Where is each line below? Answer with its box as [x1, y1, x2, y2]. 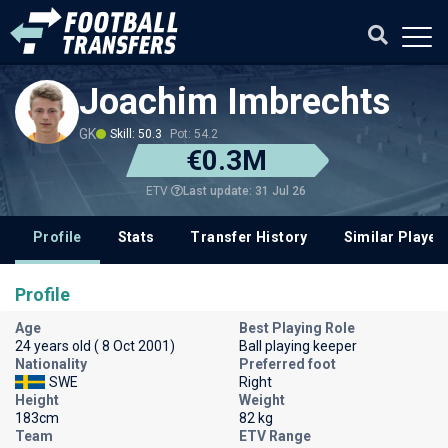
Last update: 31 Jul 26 [183, 183, 306, 198]
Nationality [15, 356, 87, 372]
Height [15, 392, 59, 408]
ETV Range [239, 428, 311, 444]
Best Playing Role [239, 320, 355, 336]
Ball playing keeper [239, 338, 357, 354]
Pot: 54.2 [170, 127, 218, 141]
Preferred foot [239, 356, 336, 372]
